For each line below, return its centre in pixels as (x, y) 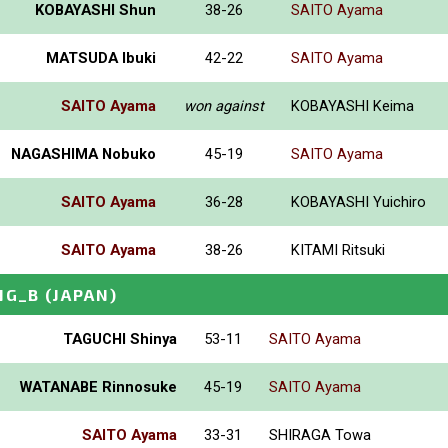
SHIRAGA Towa (320, 434)
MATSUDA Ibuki (101, 57)
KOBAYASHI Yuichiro (358, 201)
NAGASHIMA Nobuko (83, 153)
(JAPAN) (81, 294)
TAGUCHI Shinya (120, 338)
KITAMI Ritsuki (338, 249)
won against (223, 105)
